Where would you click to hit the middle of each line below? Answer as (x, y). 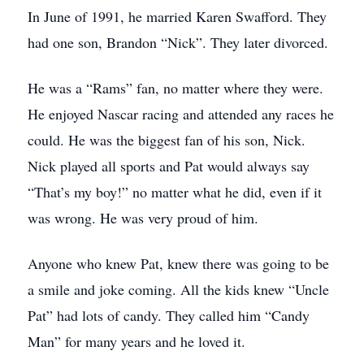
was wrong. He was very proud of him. (143, 218)
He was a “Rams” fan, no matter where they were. (175, 88)
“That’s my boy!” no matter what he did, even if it (175, 192)
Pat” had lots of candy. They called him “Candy (169, 315)
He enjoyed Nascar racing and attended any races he (181, 114)
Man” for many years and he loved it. (136, 341)
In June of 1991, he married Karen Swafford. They (177, 16)
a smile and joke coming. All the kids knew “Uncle (178, 289)
